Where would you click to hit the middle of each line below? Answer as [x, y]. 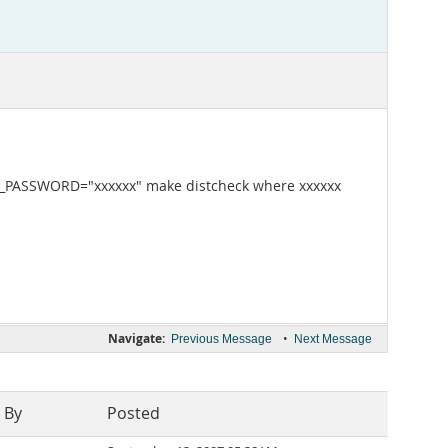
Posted [133, 413]
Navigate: [136, 338]
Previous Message [221, 339]
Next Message [333, 339]
